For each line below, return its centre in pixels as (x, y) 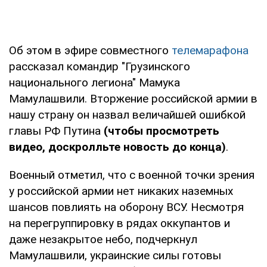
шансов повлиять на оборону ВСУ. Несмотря (126, 207)
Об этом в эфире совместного (90, 50)
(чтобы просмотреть (162, 131)
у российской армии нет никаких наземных (121, 191)
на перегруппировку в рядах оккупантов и (119, 223)
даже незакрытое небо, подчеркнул (103, 239)
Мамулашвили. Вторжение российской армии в (133, 98)
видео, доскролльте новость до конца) (117, 147)
